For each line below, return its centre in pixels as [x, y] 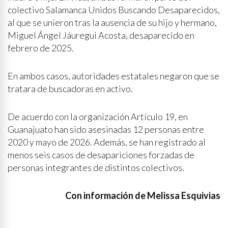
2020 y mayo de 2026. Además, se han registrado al [107, 142]
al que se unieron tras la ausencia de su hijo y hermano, [112, 22]
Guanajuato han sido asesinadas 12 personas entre [106, 129]
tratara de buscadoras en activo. [70, 88]
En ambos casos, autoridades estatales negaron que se [113, 76]
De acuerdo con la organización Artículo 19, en [98, 116]
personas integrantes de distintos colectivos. [96, 167]
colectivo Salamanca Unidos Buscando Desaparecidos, [114, 9]
